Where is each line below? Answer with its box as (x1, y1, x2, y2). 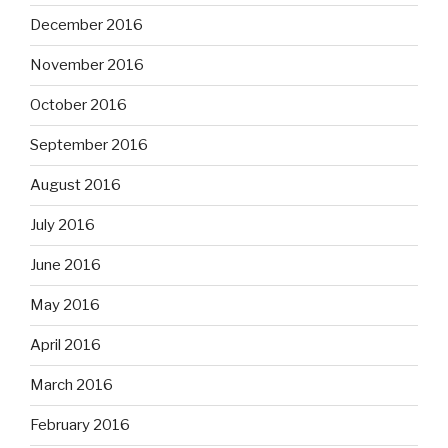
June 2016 (30, 256, 101, 275)
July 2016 (30, 216, 95, 235)
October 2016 (30, 96, 127, 115)
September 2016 (30, 136, 148, 155)
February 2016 (30, 416, 130, 435)
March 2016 (30, 376, 113, 395)
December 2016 (30, 16, 143, 35)
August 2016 (30, 176, 121, 195)
